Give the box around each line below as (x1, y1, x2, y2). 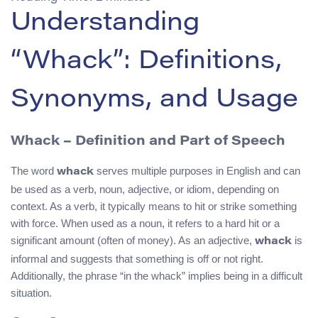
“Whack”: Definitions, (11, 49, 282, 75)
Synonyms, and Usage (11, 87, 298, 114)
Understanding (11, 11, 199, 37)
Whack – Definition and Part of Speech (11, 134, 285, 148)
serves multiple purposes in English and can (94, 165, 300, 177)
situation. (11, 287, 52, 300)
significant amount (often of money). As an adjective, (11, 234, 255, 247)
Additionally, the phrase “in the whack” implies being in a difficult (11, 270, 302, 283)
